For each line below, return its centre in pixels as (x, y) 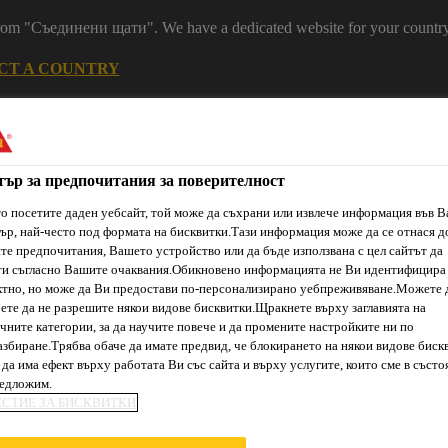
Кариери (269, 134)
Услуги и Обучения (186, 323)
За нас (303, 323)
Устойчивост (156, 134)
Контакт (367, 134)
